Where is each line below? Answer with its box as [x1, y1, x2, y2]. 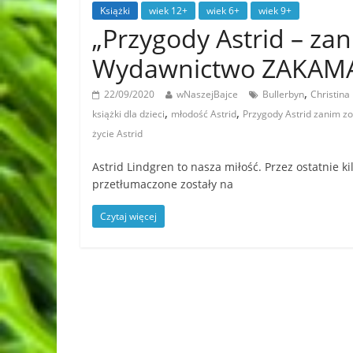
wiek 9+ [258, 3, 292, 17]
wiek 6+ [206, 3, 240, 17]
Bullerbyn [262, 87, 304, 101]
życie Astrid [92, 126, 143, 140]
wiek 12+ [149, 3, 188, 17]
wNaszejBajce [176, 87, 238, 101]
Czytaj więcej [100, 209, 157, 223]
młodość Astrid [171, 106, 236, 121]
